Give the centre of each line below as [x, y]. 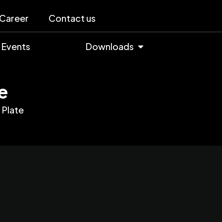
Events [16, 47]
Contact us [72, 18]
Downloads [110, 47]
